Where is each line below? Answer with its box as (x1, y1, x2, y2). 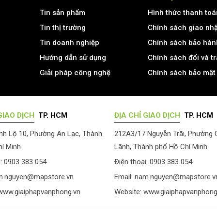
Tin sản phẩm (39, 8, 85, 17)
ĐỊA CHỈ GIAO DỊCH (114, 110, 180, 120)
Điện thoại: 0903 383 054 (114, 157, 192, 166)
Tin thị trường (39, 23, 86, 32)
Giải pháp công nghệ (39, 68, 110, 77)
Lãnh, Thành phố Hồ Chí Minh (114, 142, 207, 151)
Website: (114, 187, 141, 196)
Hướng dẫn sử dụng (39, 53, 106, 62)
